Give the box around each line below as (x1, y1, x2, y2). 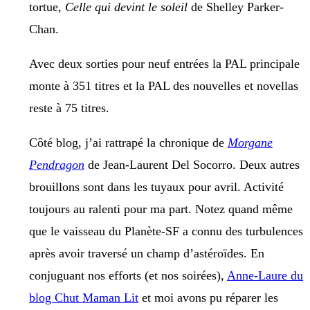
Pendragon (29, 158, 84, 172)
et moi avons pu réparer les (138, 291, 278, 305)
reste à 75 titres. (29, 101, 109, 116)
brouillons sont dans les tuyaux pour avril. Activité (29, 180, 284, 194)
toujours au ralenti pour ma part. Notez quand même (29, 202, 293, 217)
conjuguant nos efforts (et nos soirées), (29, 268, 227, 283)
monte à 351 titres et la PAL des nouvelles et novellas (29, 79, 298, 93)
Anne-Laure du (227, 268, 303, 283)
